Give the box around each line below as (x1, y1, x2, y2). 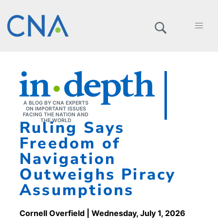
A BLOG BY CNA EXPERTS (23, 100, 89, 106)
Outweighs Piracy (19, 163, 176, 185)
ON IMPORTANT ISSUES (25, 106, 86, 112)
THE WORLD (40, 117, 72, 124)
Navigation (19, 148, 116, 169)
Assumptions (19, 179, 134, 200)
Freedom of (19, 132, 121, 154)
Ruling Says (19, 117, 125, 138)
